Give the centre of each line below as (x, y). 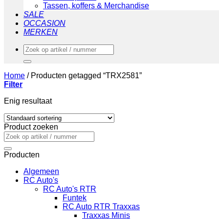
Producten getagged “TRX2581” (85, 76)
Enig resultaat (28, 101)
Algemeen (41, 171)
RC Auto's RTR (70, 189)
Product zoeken (31, 127)
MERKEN (41, 32)
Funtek (75, 198)
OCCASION (44, 23)
